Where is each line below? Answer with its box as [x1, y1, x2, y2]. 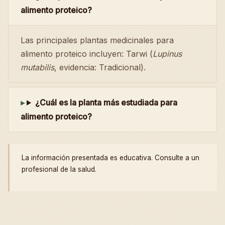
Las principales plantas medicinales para [21, 35, 174, 45]
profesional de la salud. [22, 165, 96, 173]
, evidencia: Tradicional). [54, 62, 146, 72]
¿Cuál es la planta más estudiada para [35, 97, 177, 107]
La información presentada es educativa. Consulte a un [22, 154, 199, 162]
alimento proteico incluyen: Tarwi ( [21, 49, 153, 59]
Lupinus [153, 49, 182, 59]
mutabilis [21, 62, 54, 72]
